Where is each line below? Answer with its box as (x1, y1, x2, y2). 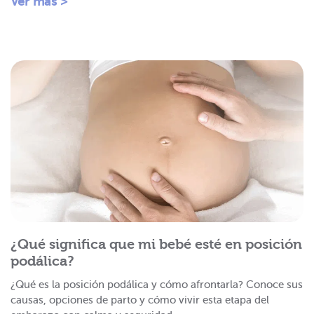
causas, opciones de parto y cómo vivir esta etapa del (11, 294, 269, 306)
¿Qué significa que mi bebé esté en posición (11, 236, 302, 253)
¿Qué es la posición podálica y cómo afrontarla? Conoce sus (11, 279, 303, 291)
